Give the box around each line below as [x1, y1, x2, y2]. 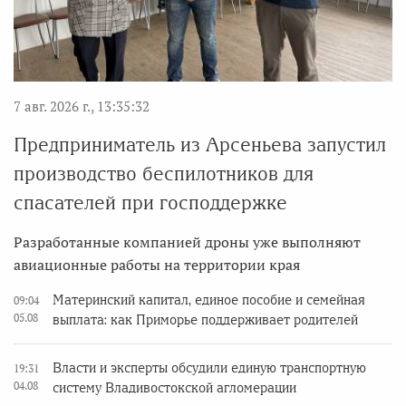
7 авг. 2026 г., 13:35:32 [14, 97, 150, 116]
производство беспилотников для [14, 163, 314, 185]
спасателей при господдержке [14, 192, 287, 214]
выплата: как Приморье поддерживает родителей [53, 313, 358, 328]
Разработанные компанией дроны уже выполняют [14, 232, 361, 253]
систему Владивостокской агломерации [53, 381, 296, 396]
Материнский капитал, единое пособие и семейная [53, 293, 365, 308]
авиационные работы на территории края [14, 255, 300, 275]
